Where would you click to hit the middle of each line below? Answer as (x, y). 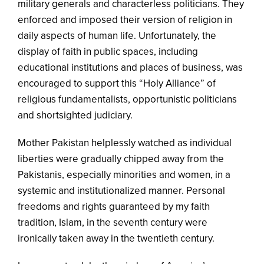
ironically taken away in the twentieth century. (116, 238)
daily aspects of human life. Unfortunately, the (117, 35)
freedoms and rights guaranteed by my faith (114, 206)
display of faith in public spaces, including (108, 51)
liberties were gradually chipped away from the (121, 159)
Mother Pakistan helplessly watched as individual (125, 143)
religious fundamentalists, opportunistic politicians (127, 99)
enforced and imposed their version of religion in (125, 19)
